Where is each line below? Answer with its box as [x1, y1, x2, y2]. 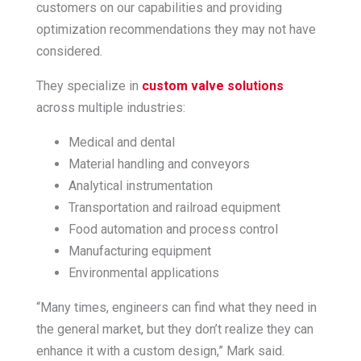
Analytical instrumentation [68, 177, 213, 193]
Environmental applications [68, 264, 219, 280]
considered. [35, 43, 102, 59]
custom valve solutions [141, 77, 284, 93]
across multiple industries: [35, 99, 185, 115]
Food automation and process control [68, 221, 278, 237]
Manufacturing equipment [68, 243, 211, 259]
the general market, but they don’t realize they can [35, 321, 313, 337]
